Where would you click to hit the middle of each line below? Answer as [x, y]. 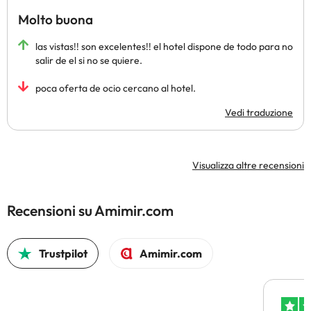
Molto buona [56, 19]
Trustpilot [64, 253]
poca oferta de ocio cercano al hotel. [116, 88]
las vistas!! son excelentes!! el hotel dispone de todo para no [164, 47]
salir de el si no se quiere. [89, 60]
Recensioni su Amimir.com [90, 210]
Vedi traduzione [259, 112]
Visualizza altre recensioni [248, 165]
